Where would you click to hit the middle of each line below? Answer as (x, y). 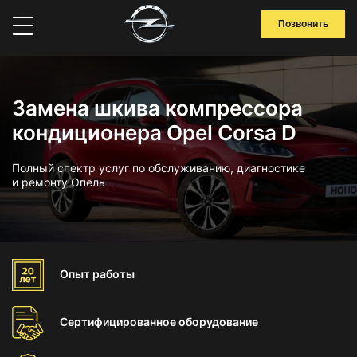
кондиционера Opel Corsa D (154, 133)
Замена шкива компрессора (157, 108)
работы (114, 274)
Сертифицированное (119, 322)
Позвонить (303, 24)
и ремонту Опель (59, 182)
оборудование (218, 322)
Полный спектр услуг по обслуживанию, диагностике (159, 168)
